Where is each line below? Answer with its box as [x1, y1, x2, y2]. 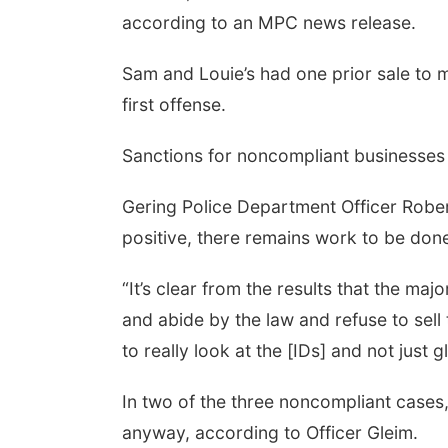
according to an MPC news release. [122, 12, 416, 33]
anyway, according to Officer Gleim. [122, 422, 418, 443]
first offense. [122, 94, 226, 115]
